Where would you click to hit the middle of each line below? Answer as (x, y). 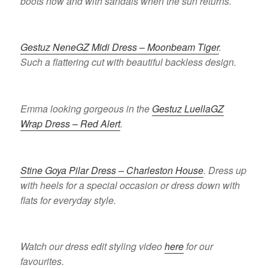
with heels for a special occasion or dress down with (130, 185)
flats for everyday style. (68, 200)
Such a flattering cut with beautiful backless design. (129, 62)
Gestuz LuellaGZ (188, 109)
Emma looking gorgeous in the (86, 109)
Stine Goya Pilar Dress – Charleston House (112, 170)
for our (199, 246)
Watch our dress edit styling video (93, 246)
